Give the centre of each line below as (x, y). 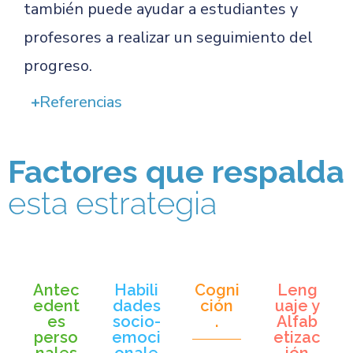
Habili (136, 290)
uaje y (297, 306)
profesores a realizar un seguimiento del (168, 37)
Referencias (80, 102)
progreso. (58, 66)
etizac (297, 337)
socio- (136, 321)
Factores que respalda (176, 171)
